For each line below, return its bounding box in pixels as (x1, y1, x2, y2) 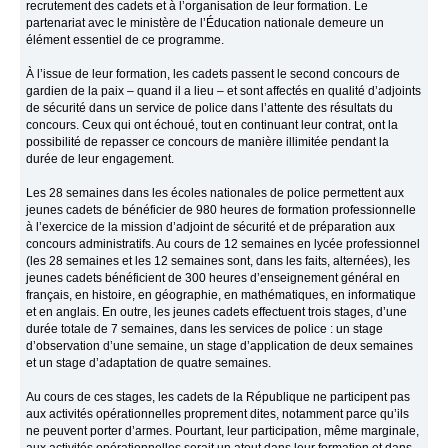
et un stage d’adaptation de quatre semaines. (26, 356, 272, 371)
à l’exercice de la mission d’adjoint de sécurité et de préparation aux (26, 220, 396, 235)
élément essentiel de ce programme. (26, 33, 225, 48)
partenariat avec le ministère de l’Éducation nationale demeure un (26, 16, 385, 31)
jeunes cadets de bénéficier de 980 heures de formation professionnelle (26, 203, 417, 218)
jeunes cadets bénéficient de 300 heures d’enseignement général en (26, 271, 401, 286)
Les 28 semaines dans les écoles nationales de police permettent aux (26, 186, 405, 201)
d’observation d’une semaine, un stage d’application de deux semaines (26, 339, 414, 354)
